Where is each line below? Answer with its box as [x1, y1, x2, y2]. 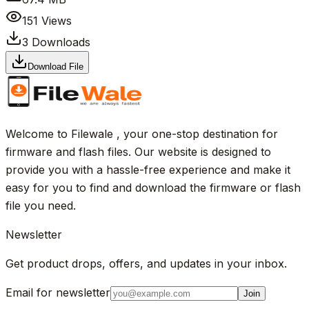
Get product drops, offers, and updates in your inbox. [6, 256, 287, 270]
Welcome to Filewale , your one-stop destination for [6, 126, 278, 141]
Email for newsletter [6, 285, 110, 299]
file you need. [6, 198, 76, 212]
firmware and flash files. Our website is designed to [6, 144, 271, 159]
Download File [28, 61, 83, 72]
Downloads [28, 34, 90, 49]
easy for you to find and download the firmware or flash [6, 180, 301, 195]
